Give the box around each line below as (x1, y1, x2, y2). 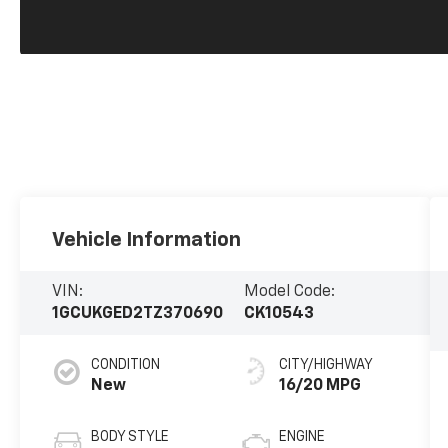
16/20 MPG (278, 377, 361, 394)
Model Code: (243, 283, 335, 300)
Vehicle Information (52, 229, 242, 250)
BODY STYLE (91, 429, 170, 444)
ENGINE (278, 429, 325, 444)
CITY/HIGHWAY (278, 357, 373, 372)
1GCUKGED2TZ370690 (52, 305, 224, 322)
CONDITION (91, 357, 161, 372)
